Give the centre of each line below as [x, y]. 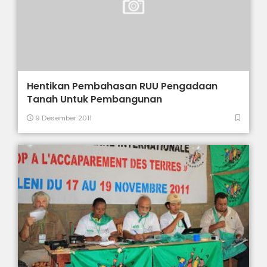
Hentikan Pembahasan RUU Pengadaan [122, 86]
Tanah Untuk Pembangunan [95, 99]
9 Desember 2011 [63, 118]
